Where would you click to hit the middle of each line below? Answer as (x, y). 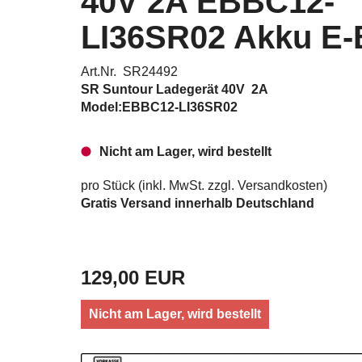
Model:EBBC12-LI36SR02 (159, 107)
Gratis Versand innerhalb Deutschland (198, 203)
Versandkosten (280, 185)
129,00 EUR (133, 278)
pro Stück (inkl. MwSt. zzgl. (159, 185)
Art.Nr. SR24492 (129, 72)
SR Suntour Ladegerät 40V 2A (176, 89)
